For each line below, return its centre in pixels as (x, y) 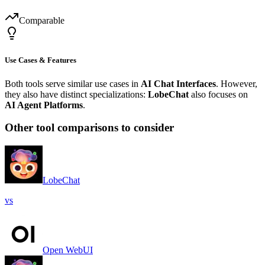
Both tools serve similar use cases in (73, 83)
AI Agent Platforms (44, 105)
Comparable (42, 21)
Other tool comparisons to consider (89, 128)
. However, (237, 83)
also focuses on (218, 94)
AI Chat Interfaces (178, 83)
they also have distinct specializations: (76, 94)
